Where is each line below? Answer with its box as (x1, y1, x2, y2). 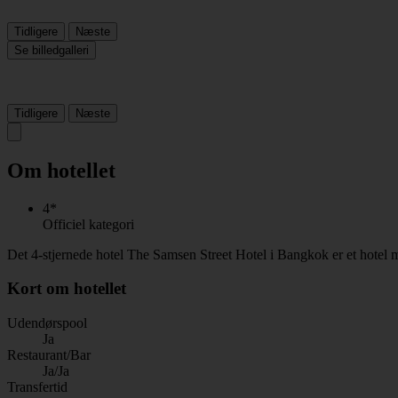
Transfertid (7, 379, 68, 395)
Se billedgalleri (14, 43, 89, 57)
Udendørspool (7, 315, 87, 331)
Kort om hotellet (7, 279, 126, 298)
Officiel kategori (43, 216, 134, 232)
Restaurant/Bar (7, 347, 91, 363)
